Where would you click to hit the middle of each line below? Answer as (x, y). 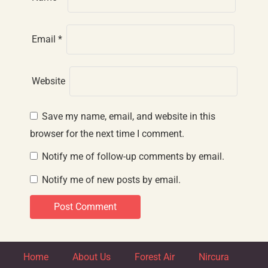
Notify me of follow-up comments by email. (133, 156)
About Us (92, 257)
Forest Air (155, 257)
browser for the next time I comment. (107, 134)
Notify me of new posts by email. (111, 180)
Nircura (214, 257)
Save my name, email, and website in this (129, 116)
